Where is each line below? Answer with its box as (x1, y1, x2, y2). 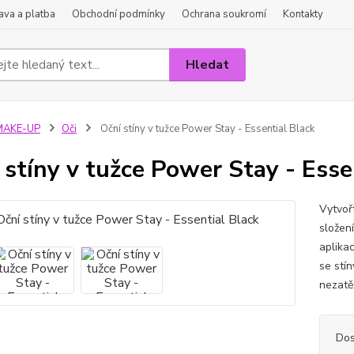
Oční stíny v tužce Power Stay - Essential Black (97, 122, 314, 136)
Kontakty (283, 7, 323, 21)
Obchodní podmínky (72, 7, 165, 21)
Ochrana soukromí (182, 7, 266, 21)
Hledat (186, 55, 230, 73)
